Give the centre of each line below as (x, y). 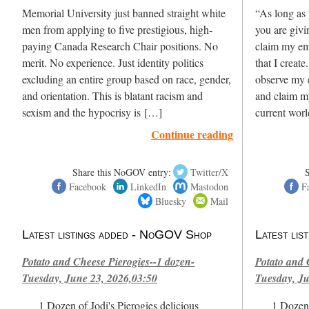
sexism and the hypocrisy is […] (92, 112)
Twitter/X (210, 172)
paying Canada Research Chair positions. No (120, 46)
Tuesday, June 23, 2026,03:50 (90, 278)
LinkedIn (148, 186)
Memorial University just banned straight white (124, 13)
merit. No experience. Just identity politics (113, 62)
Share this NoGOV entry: (121, 172)
